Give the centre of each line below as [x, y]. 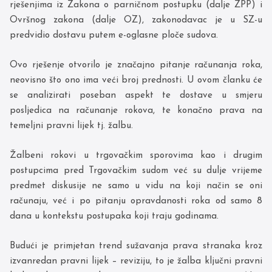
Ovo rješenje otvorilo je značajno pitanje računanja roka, [136, 65]
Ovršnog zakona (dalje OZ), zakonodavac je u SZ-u [136, 20]
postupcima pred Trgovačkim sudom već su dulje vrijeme [136, 171]
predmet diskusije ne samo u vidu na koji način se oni [136, 186]
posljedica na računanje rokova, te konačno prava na [136, 110]
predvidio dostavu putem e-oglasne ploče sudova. [114, 35]
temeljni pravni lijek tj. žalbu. [71, 126]
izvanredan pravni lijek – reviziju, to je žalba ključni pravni [136, 261]
